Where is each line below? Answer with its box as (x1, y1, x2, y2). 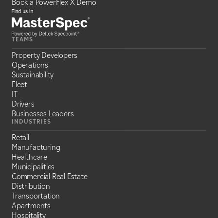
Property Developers (12, 50, 78, 60)
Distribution (12, 181, 50, 191)
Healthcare (12, 152, 47, 162)
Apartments (12, 200, 51, 210)
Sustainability (12, 70, 54, 79)
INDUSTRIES (12, 117, 51, 125)
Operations (12, 60, 48, 70)
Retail (12, 132, 29, 142)
